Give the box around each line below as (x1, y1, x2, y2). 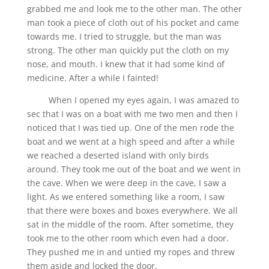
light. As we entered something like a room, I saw (26, 190, 225, 202)
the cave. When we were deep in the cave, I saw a (26, 177, 226, 189)
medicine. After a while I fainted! (26, 71, 159, 83)
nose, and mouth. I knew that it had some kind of (26, 58, 225, 70)
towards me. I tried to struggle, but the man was (26, 30, 222, 42)
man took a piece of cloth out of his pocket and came (26, 16, 239, 28)
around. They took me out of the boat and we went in (26, 163, 241, 175)
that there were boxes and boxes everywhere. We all (26, 204, 238, 216)
